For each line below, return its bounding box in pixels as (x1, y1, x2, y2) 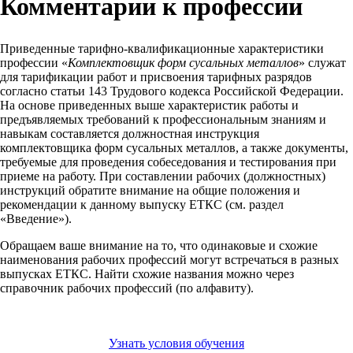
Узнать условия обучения (109, 336, 244, 351)
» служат (299, 56, 346, 70)
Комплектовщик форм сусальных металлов (68, 56, 299, 70)
